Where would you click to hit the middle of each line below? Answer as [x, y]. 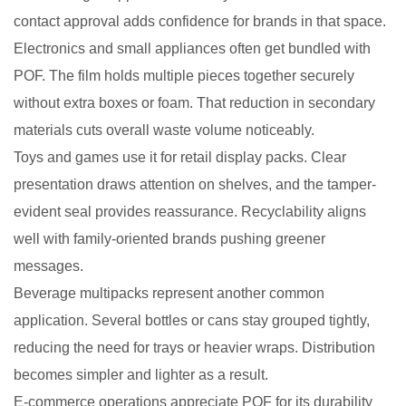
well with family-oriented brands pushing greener [169, 238]
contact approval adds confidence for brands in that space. [200, 21]
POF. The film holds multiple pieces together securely [184, 75]
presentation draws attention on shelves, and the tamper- [195, 184]
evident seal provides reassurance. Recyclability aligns [190, 211]
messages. [48, 266]
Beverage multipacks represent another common [169, 293]
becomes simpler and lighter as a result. [141, 374]
